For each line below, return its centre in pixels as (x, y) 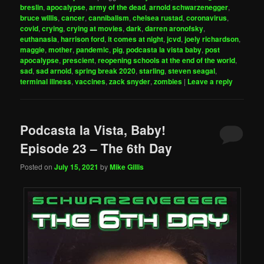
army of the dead (118, 7)
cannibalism (109, 18)
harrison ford (83, 39)
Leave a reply (210, 81)
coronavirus (207, 18)
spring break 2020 (105, 71)
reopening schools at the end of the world (167, 60)
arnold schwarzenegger (189, 7)
